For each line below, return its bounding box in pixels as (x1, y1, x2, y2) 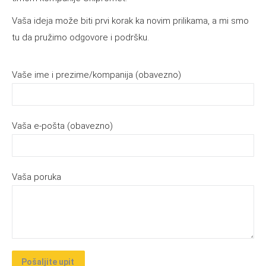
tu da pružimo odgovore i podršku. (12, 32, 149, 43)
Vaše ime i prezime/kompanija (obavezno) (12, 69, 181, 81)
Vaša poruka (12, 172, 61, 183)
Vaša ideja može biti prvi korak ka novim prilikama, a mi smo (12, 15, 249, 27)
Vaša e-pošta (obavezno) (12, 121, 113, 132)
